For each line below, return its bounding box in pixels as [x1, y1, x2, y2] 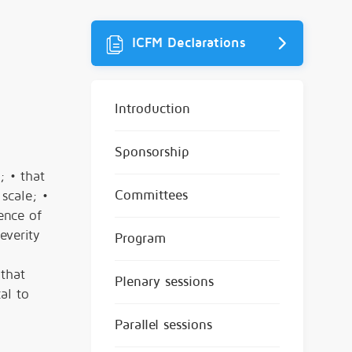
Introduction [115, 101, 190, 116]
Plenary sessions [115, 273, 214, 289]
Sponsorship [115, 144, 189, 159]
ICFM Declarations [127, 35, 246, 50]
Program [115, 230, 166, 246]
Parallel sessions [115, 317, 212, 332]
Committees [115, 187, 188, 203]
